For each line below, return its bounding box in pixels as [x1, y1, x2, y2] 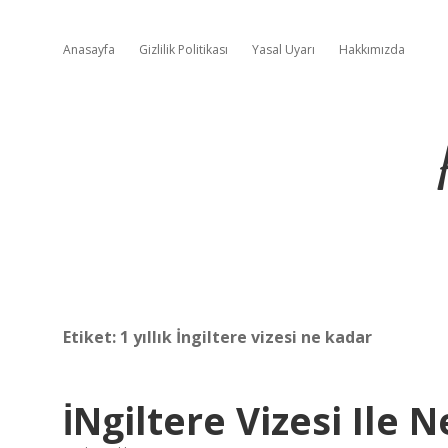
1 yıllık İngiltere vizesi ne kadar [120, 326, 372, 348]
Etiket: [63, 326, 120, 348]
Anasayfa [63, 41, 115, 58]
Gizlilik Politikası [139, 41, 228, 58]
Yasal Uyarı [252, 41, 315, 58]
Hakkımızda [339, 41, 405, 58]
